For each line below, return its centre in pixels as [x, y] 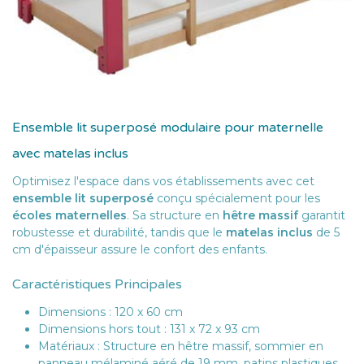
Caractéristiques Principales [97, 284]
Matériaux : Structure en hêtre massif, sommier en [181, 346]
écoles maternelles [69, 215]
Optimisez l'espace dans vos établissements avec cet [163, 181]
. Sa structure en [175, 215]
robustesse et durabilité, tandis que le [119, 232]
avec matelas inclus [70, 153]
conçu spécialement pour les [237, 198]
